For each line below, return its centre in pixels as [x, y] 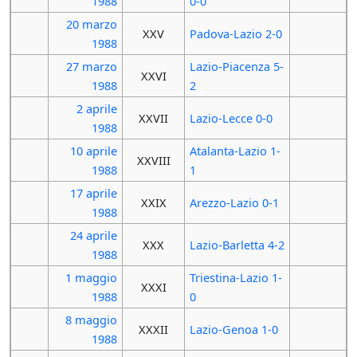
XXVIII [153, 160]
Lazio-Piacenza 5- [236, 66]
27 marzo [92, 66]
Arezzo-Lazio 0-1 [234, 202]
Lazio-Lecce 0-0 [231, 118]
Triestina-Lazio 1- [235, 277]
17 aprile [94, 192]
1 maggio [92, 277]
